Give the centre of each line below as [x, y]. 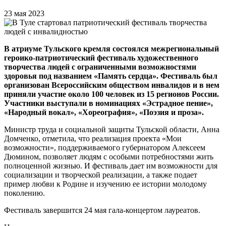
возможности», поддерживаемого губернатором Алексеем [105, 147]
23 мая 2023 [24, 13]
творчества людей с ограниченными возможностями [100, 67]
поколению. [24, 193]
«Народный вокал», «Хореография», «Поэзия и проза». [104, 112]
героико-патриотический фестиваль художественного [101, 58]
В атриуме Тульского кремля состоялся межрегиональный [111, 48]
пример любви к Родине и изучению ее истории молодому [105, 184]
